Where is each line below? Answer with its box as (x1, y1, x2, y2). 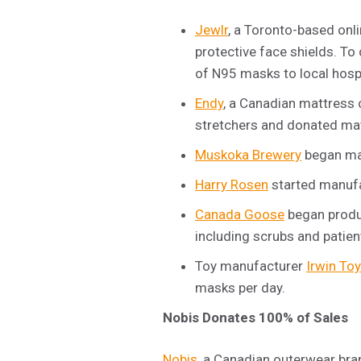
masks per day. (195, 279, 285, 296)
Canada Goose (195, 205, 284, 222)
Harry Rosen (195, 176, 268, 193)
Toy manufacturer (195, 257, 306, 274)
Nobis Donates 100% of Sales (163, 309, 348, 326)
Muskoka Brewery (195, 146, 301, 163)
